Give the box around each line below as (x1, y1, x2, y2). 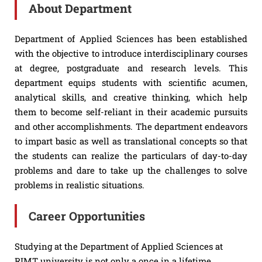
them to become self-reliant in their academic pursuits (15, 106, 247, 118)
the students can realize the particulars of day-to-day (15, 150, 247, 161)
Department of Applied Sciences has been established (15, 33, 247, 44)
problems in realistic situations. (15, 179, 144, 191)
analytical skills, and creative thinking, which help (15, 91, 247, 103)
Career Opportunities (29, 208, 145, 223)
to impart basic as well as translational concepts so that (15, 135, 247, 147)
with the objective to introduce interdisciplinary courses (15, 47, 247, 59)
